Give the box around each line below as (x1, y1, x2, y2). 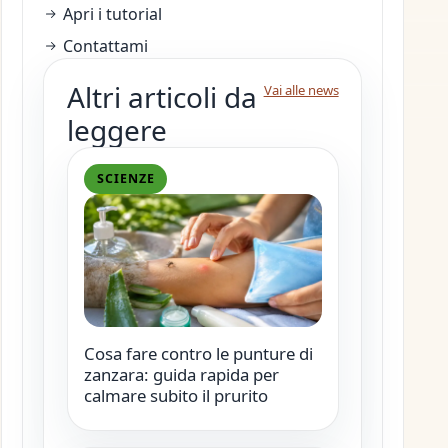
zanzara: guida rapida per (83, 363, 279, 387)
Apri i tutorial (59, 3, 163, 26)
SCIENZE (96, 170, 155, 188)
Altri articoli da (66, 78, 257, 117)
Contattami (59, 35, 149, 58)
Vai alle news (263, 81, 339, 100)
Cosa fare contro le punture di (83, 342, 313, 366)
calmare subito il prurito (83, 384, 268, 408)
